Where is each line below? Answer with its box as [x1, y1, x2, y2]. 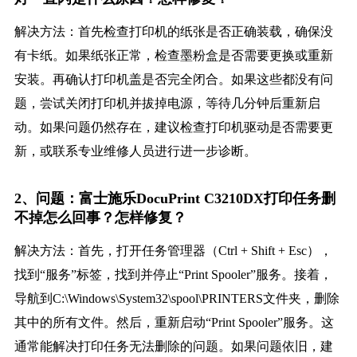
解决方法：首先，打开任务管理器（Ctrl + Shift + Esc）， [14, 244, 332, 258]
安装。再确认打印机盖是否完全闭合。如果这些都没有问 [14, 73, 333, 87]
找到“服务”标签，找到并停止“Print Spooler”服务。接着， [14, 268, 332, 282]
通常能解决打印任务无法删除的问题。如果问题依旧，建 [14, 339, 333, 354]
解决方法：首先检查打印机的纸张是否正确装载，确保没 [14, 25, 333, 39]
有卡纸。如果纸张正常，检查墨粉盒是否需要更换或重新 [14, 49, 333, 63]
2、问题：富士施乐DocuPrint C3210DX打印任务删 [14, 190, 335, 207]
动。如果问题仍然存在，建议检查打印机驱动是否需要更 [14, 120, 333, 135]
